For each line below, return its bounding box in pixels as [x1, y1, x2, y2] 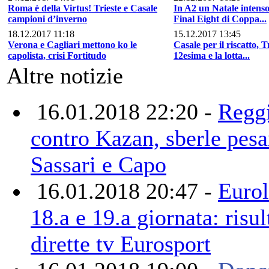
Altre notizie [7, 62, 123, 88]
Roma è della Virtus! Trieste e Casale [8, 2, 157, 13]
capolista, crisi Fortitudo [8, 50, 106, 61]
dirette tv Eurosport [31, 231, 211, 256]
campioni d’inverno [8, 13, 87, 24]
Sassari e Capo [31, 151, 166, 177]
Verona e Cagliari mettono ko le [8, 39, 137, 50]
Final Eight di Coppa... [174, 13, 267, 24]
